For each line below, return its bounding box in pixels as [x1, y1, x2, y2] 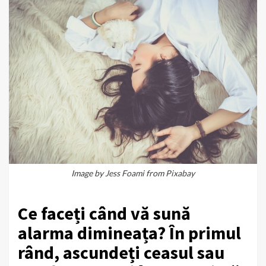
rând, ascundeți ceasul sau [18, 240, 224, 264]
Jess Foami [105, 167, 144, 178]
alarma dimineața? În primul [18, 221, 241, 244]
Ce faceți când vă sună [18, 201, 191, 224]
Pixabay [166, 167, 195, 178]
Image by [71, 167, 105, 178]
